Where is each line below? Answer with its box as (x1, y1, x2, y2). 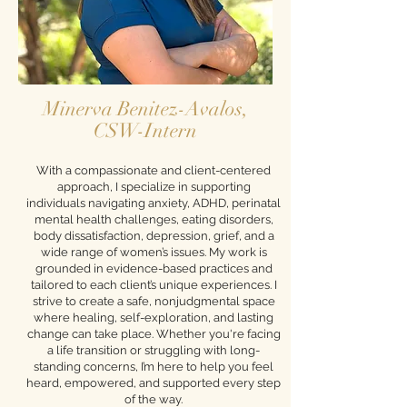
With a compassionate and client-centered (36, 164, 271, 177)
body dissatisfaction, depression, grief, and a (33, 229, 274, 243)
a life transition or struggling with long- (47, 343, 260, 357)
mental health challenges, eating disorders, (34, 213, 273, 226)
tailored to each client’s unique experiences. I (30, 278, 277, 292)
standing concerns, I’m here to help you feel (34, 360, 273, 373)
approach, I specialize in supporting (56, 180, 251, 194)
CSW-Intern (94, 118, 197, 143)
